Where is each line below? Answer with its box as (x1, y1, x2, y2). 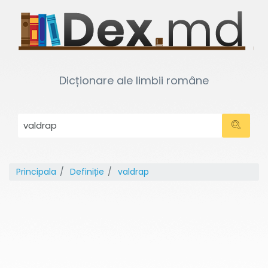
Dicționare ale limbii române (59, 73, 209, 88)
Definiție (70, 166, 104, 178)
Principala (16, 166, 56, 178)
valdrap (118, 166, 149, 178)
